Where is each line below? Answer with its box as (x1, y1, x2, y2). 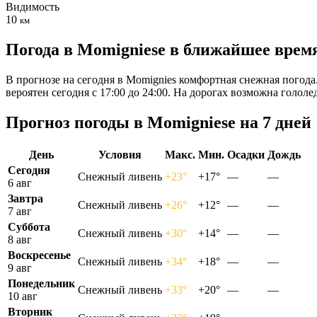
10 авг (8, 289, 38, 302)
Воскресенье (8, 248, 71, 261)
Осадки (227, 148, 265, 161)
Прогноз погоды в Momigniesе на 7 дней (6, 113, 311, 132)
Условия (98, 148, 142, 161)
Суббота (8, 220, 50, 233)
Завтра (8, 192, 43, 204)
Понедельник (8, 277, 75, 289)
